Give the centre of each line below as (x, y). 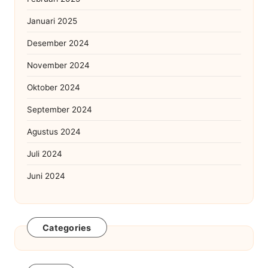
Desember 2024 (58, 43)
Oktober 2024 (54, 87)
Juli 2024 (45, 153)
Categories (67, 228)
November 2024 (58, 65)
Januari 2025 (52, 21)
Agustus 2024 (54, 131)
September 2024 (60, 109)
